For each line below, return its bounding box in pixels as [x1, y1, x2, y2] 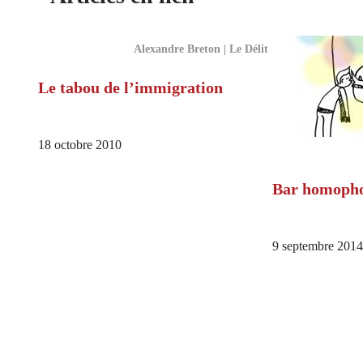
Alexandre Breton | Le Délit [133, 42, 268, 56]
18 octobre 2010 [38, 138, 122, 153]
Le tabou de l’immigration [38, 79, 223, 97]
